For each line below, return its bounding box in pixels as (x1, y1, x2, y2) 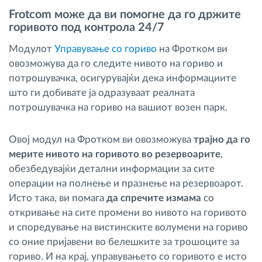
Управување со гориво (54, 43, 157, 54)
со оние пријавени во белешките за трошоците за (9, 236, 239, 247)
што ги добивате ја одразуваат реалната (9, 87, 195, 98)
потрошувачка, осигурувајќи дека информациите (9, 73, 236, 83)
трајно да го (194, 134, 250, 144)
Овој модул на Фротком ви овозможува (9, 134, 194, 144)
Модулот (9, 43, 54, 54)
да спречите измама (106, 192, 201, 203)
